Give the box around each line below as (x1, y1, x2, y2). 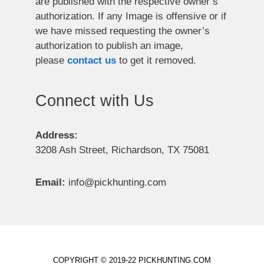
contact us (67, 55, 116, 67)
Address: (35, 130, 78, 141)
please (35, 55, 67, 67)
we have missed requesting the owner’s (35, 25, 210, 37)
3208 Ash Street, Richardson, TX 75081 (35, 144, 209, 156)
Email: (35, 177, 65, 189)
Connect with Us (35, 92, 154, 110)
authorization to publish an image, (35, 40, 183, 52)
